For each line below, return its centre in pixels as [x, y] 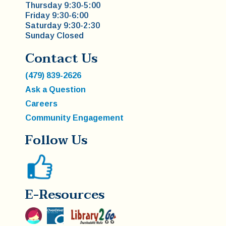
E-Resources [65, 195]
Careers [41, 104]
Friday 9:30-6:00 [57, 16]
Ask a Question [55, 90]
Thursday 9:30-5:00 [63, 6]
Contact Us [61, 59]
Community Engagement [74, 118]
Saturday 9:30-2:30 [63, 26]
